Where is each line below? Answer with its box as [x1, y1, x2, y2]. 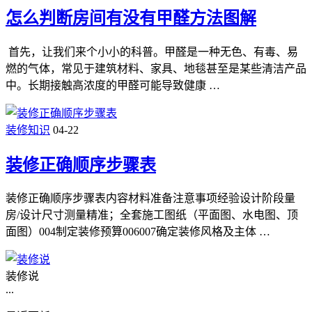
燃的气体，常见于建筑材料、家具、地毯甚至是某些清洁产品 [6, 62, 306, 75]
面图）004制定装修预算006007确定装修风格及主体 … [6, 226, 270, 238]
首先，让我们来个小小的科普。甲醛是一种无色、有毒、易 [6, 45, 298, 58]
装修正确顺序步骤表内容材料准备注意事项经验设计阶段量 [6, 192, 295, 205]
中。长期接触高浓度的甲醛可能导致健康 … [6, 79, 220, 91]
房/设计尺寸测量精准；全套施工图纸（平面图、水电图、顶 [6, 209, 298, 221]
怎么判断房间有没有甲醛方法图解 [6, 8, 256, 27]
